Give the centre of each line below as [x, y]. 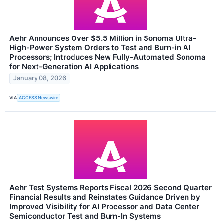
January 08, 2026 [40, 78]
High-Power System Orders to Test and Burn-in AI [100, 47]
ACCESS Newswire [39, 98]
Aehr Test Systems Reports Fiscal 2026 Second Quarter [110, 187]
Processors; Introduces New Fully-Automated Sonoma [108, 57]
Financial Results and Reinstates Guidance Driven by [105, 197]
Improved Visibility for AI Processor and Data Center [104, 206]
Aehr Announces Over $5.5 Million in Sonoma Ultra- [103, 38]
